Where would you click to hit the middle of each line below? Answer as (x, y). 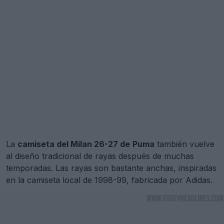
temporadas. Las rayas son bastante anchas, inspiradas (111, 168)
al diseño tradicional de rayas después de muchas (100, 156)
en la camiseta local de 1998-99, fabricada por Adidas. (109, 180)
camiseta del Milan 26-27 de (74, 144)
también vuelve (184, 144)
